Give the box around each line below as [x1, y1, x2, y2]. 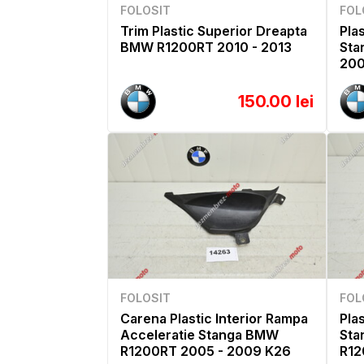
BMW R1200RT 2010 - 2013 [120, 39, 292, 56]
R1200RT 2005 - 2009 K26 [120, 342, 291, 359]
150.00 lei [238, 92, 314, 112]
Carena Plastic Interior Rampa [120, 310, 308, 327]
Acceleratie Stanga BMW [120, 326, 279, 343]
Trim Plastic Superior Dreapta [120, 23, 307, 40]
